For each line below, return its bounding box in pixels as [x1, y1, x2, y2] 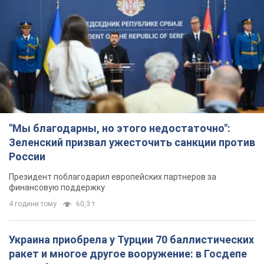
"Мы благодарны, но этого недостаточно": [9, 122, 230, 135]
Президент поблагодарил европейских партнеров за [9, 172, 216, 182]
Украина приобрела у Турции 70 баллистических [9, 233, 254, 246]
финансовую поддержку [9, 183, 105, 193]
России [9, 150, 45, 163]
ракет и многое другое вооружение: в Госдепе [9, 247, 247, 260]
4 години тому [9, 200, 57, 209]
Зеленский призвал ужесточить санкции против [9, 136, 255, 149]
